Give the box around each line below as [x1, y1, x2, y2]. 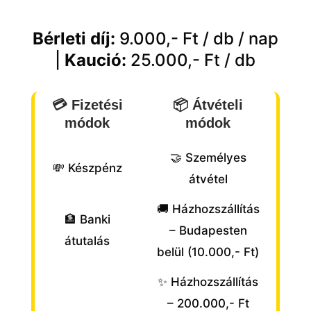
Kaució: [65, 49, 127, 70]
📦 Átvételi [173, 96, 244, 112]
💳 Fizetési [51, 96, 123, 112]
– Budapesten [169, 223, 247, 237]
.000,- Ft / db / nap [128, 28, 278, 49]
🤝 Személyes [169, 150, 246, 165]
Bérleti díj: [32, 28, 115, 49]
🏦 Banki [64, 212, 110, 226]
